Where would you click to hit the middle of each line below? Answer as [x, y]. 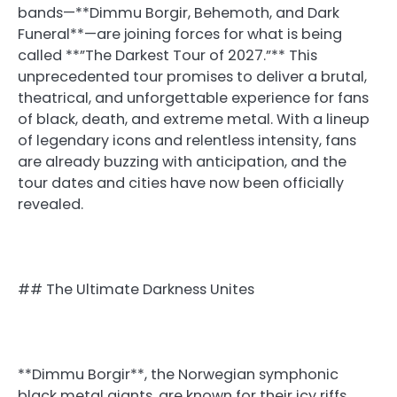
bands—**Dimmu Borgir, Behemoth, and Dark [179, 12]
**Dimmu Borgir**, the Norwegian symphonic [178, 375]
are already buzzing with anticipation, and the [182, 161]
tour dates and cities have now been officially [181, 183]
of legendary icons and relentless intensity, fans [187, 140]
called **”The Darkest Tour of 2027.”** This [167, 55]
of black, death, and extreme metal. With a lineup [194, 119]
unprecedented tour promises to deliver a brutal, [192, 76]
